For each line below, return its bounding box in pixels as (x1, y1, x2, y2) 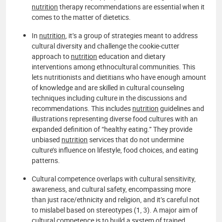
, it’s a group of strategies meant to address (65, 30, 198, 40)
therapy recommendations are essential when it (58, 1, 205, 11)
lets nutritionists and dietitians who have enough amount (32, 72, 206, 82)
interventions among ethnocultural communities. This (32, 61, 195, 71)
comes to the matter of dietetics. (32, 12, 131, 22)
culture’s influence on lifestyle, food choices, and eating (32, 145, 198, 155)
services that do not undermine (88, 134, 184, 144)
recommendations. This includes (32, 103, 132, 113)
